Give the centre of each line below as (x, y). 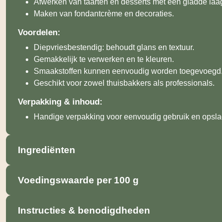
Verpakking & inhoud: (60, 102)
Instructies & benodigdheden (84, 211)
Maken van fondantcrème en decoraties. (104, 13)
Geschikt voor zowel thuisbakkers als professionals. (124, 83)
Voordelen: (39, 32)
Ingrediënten (47, 150)
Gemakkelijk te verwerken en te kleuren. (104, 59)
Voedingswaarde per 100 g (78, 180)
